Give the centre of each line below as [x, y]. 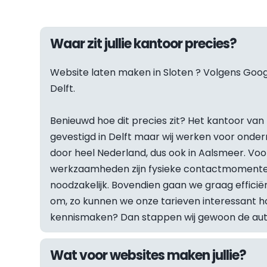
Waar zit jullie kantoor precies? [144, 44]
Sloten [178, 72]
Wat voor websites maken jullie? [148, 255]
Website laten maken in [107, 72]
